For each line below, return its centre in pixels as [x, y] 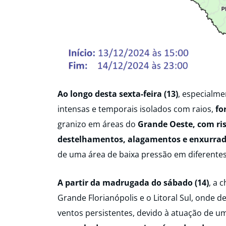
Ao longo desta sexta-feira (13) [118, 94]
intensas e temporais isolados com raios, [136, 109]
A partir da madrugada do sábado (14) [133, 182]
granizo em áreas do [97, 124]
